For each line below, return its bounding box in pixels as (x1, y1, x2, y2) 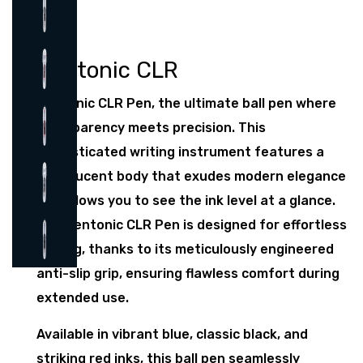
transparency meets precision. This (36, 120, 266, 136)
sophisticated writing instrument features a (36, 144, 324, 160)
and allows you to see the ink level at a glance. (36, 193, 335, 209)
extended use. (36, 290, 129, 306)
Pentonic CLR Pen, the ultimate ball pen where (36, 96, 336, 112)
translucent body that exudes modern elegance (36, 169, 346, 185)
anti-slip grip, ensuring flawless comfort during (36, 266, 340, 282)
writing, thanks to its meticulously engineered (36, 241, 334, 258)
